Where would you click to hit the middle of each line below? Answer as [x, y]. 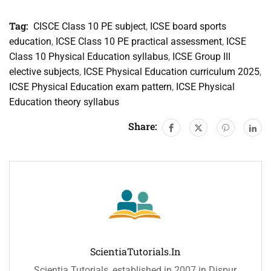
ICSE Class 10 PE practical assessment [139, 41]
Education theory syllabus [64, 102]
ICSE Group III [201, 57]
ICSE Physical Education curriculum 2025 [171, 72]
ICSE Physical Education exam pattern [90, 87]
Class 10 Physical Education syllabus [89, 57]
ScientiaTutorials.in [135, 251]
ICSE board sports [188, 26]
